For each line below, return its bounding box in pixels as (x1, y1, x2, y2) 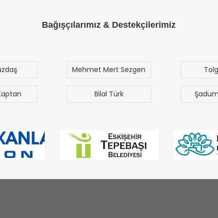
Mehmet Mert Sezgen (72, 64, 146, 74)
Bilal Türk (94, 89, 124, 99)
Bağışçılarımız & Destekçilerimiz (42, 19, 176, 30)
